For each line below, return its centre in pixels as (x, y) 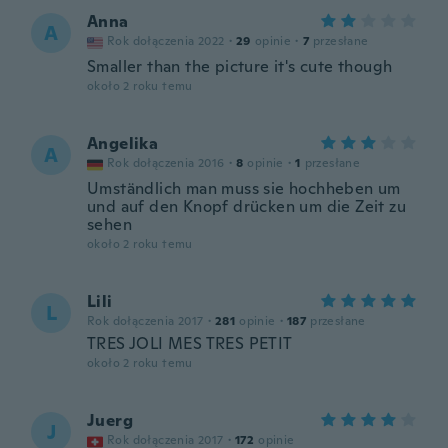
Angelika (123, 143)
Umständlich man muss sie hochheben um (244, 188)
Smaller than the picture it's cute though (240, 66)
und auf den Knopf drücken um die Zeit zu (246, 206)
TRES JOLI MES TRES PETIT (190, 343)
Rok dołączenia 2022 (166, 41)
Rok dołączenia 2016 (166, 163)
